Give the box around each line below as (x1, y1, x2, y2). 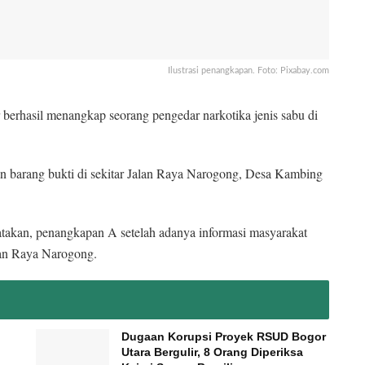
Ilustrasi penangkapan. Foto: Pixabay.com (168, 65, 329, 75)
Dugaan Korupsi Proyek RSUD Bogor (121, 329, 326, 343)
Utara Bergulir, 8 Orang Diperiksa (121, 345, 303, 358)
